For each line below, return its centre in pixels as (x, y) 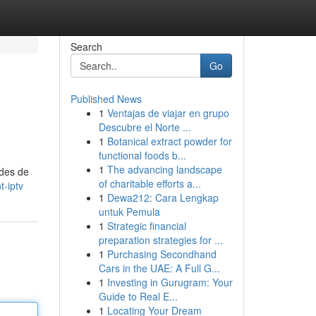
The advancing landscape (164, 169)
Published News (106, 99)
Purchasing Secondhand (162, 254)
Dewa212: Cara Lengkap (163, 197)
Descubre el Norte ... (145, 127)
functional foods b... (142, 155)
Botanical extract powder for (169, 141)
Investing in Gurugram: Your (170, 282)
